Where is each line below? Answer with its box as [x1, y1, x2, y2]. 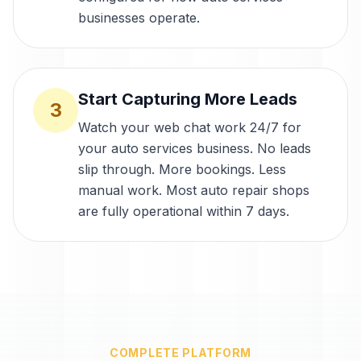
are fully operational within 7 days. [78, 203, 289, 219]
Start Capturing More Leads [78, 89, 297, 109]
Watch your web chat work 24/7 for [78, 119, 301, 135]
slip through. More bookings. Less [78, 161, 286, 177]
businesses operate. [78, 10, 200, 26]
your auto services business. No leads [78, 140, 311, 156]
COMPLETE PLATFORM [110, 346, 251, 359]
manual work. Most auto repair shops [78, 182, 309, 198]
